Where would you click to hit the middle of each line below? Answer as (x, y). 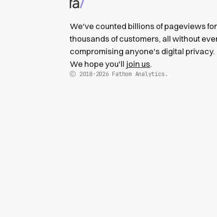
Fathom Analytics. (138, 74)
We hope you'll (98, 64)
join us (138, 64)
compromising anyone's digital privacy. (142, 51)
